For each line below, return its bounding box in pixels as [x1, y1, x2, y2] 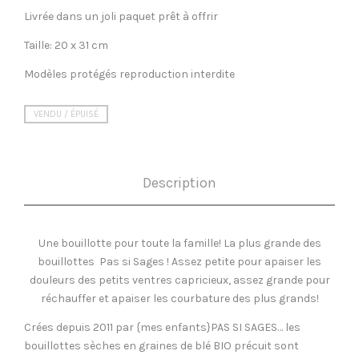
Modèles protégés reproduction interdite [24, 67, 235, 82]
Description [143, 175, 216, 192]
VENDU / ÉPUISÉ [34, 109, 99, 120]
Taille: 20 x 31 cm [24, 38, 108, 53]
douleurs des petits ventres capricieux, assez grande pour [29, 272, 330, 287]
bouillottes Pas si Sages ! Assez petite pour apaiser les [38, 254, 321, 268]
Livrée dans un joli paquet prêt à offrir [24, 10, 218, 24]
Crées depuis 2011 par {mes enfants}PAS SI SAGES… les [24, 320, 301, 334]
